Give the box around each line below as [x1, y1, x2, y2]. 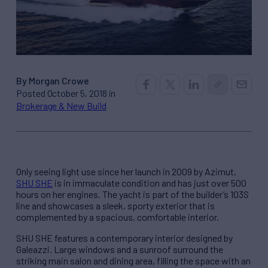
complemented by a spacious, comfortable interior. [16, 211, 219, 223]
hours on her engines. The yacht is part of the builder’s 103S [16, 188, 249, 200]
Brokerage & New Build [16, 99, 106, 111]
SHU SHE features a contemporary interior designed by [16, 232, 233, 243]
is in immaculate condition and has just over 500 [53, 176, 246, 188]
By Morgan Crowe [16, 74, 90, 86]
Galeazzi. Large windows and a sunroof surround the [16, 243, 223, 255]
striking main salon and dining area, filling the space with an [16, 254, 251, 266]
